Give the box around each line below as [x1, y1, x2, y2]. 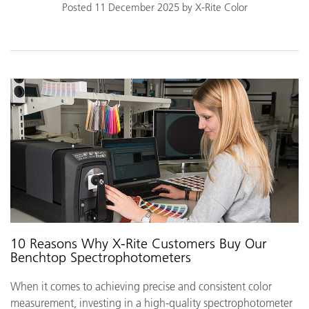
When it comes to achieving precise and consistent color [10, 279, 272, 293]
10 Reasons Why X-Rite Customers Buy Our [10, 235, 267, 252]
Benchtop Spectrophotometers [10, 249, 191, 266]
